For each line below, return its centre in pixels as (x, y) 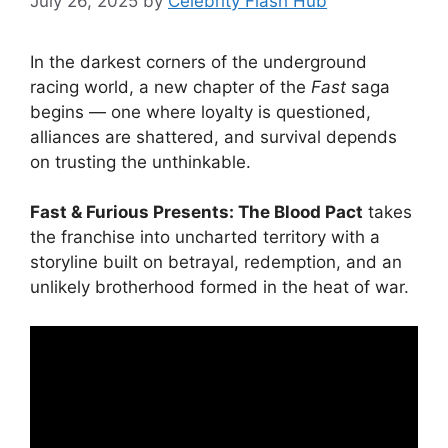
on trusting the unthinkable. (140, 161)
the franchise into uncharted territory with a (205, 237)
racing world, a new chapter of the (170, 86)
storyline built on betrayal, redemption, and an (216, 262)
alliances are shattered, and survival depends (213, 136)
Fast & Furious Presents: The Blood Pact (196, 212)
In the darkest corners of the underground (198, 61)
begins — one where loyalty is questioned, (200, 111)
